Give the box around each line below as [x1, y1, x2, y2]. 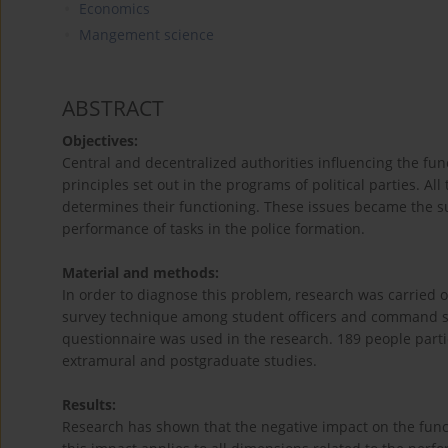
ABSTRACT [62, 94, 164, 123]
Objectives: [62, 131, 138, 151]
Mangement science [78, 25, 214, 45]
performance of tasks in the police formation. [62, 219, 365, 239]
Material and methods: [62, 263, 219, 283]
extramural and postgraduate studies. [62, 351, 317, 371]
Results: [62, 395, 116, 415]
